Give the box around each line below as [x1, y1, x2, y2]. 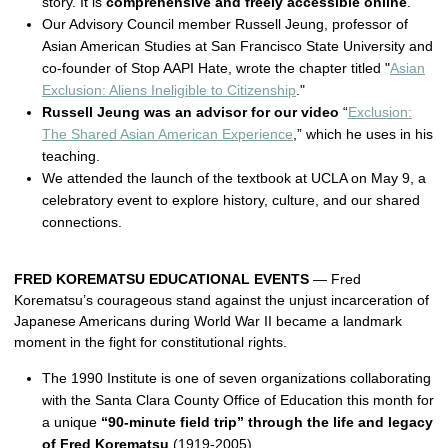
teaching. [42, 148, 100, 164]
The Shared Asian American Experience [42, 126, 293, 142]
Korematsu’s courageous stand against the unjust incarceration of [14, 292, 429, 308]
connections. [42, 214, 122, 230]
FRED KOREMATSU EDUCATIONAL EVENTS [14, 271, 309, 287]
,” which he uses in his [293, 126, 433, 142]
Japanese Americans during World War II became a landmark [14, 313, 402, 329]
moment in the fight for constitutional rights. [14, 334, 287, 350]
